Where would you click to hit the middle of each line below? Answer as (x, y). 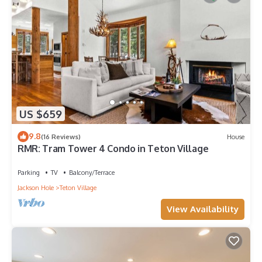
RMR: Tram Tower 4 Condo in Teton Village (113, 149)
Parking (29, 173)
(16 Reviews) (61, 137)
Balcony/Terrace (92, 173)
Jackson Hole (36, 188)
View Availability (203, 209)
